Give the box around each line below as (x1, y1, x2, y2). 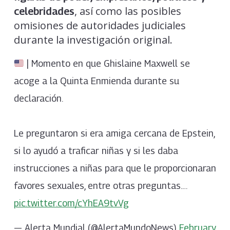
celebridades (13, 5, 74, 18)
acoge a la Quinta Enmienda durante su (13, 75, 179, 87)
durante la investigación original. (13, 33, 172, 47)
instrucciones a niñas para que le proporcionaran (13, 163, 216, 174)
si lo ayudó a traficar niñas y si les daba (13, 145, 178, 157)
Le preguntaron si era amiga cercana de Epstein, (13, 128, 215, 139)
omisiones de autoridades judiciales (13, 18, 186, 33)
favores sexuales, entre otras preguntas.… (13, 180, 187, 191)
